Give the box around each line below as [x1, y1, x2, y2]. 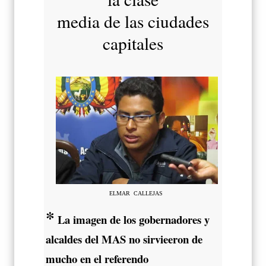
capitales [103, 31, 163, 55]
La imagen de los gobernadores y [55, 211, 210, 228]
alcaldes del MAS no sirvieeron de [46, 231, 202, 248]
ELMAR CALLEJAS [109, 189, 164, 197]
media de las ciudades [57, 9, 209, 33]
